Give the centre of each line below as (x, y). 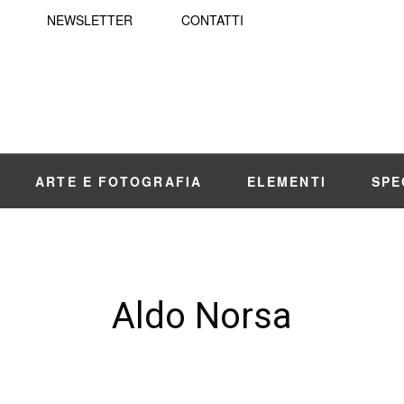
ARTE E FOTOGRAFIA (119, 181)
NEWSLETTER (90, 20)
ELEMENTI (286, 181)
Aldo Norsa (202, 316)
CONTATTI (212, 20)
